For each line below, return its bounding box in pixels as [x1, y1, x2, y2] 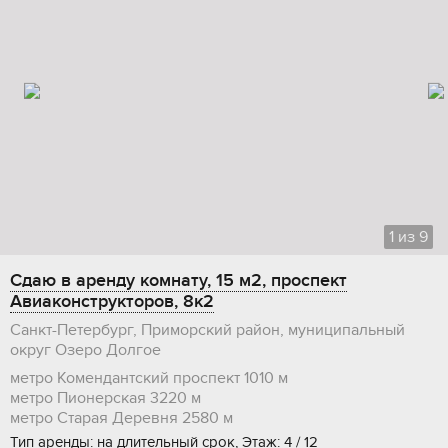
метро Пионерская [10, 388, 146, 409]
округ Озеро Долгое [10, 340, 161, 361]
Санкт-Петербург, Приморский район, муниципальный [10, 320, 405, 341]
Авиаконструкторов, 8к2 [10, 291, 214, 313]
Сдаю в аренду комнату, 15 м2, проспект [10, 270, 347, 292]
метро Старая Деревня [10, 408, 178, 429]
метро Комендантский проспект [10, 368, 240, 389]
